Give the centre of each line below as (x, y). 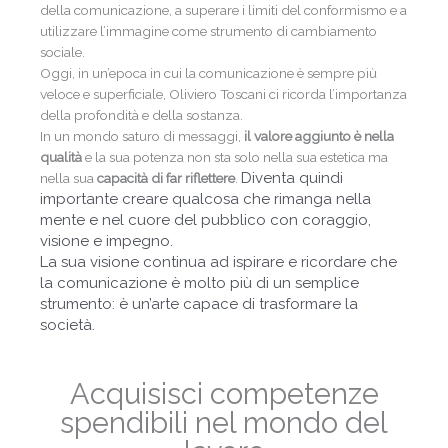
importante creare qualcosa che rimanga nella (205, 198)
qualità (61, 156)
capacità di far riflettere (166, 177)
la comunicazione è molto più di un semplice (199, 282)
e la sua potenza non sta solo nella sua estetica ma (235, 156)
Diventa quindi (292, 177)
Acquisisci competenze (224, 393)
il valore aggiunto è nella (319, 135)
